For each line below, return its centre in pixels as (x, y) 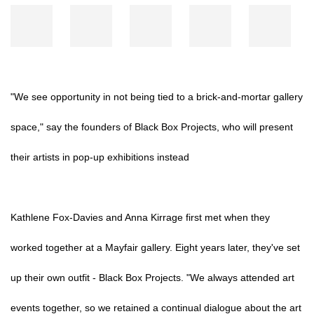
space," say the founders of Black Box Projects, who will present (152, 127)
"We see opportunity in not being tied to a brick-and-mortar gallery (157, 97)
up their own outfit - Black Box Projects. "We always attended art (152, 278)
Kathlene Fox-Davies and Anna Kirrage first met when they (140, 217)
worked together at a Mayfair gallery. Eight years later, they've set (155, 247)
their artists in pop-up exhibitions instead (100, 157)
